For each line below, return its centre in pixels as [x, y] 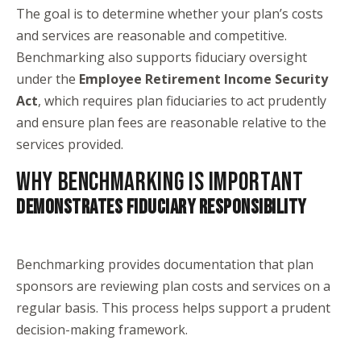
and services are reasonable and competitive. [151, 35]
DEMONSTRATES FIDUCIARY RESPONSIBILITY [161, 207]
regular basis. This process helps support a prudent [173, 308]
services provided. [70, 144]
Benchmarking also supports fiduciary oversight [162, 57]
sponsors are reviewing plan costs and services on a [173, 286]
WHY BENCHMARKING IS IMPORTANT [160, 183]
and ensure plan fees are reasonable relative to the [171, 122]
